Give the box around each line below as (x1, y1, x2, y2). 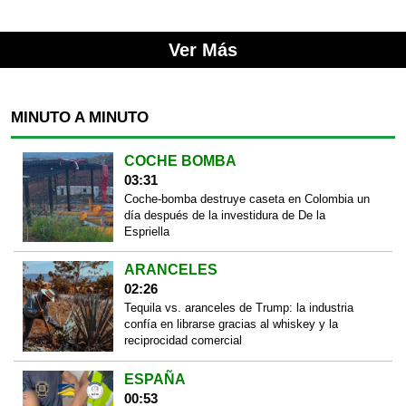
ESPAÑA (123, 371, 186, 387)
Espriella (123, 224, 169, 238)
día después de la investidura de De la (123, 208, 325, 222)
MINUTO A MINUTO (11, 108, 149, 126)
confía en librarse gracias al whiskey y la (123, 317, 338, 332)
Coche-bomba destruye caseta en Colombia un (123, 191, 370, 206)
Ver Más (169, 39, 237, 60)
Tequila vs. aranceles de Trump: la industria (123, 301, 353, 315)
